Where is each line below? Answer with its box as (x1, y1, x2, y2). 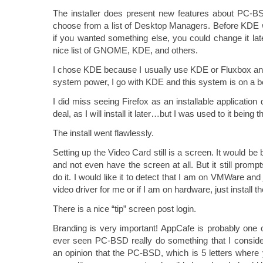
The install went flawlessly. (53, 128, 154, 138)
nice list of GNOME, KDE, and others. (53, 45, 198, 55)
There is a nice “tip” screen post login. (53, 204, 196, 214)
